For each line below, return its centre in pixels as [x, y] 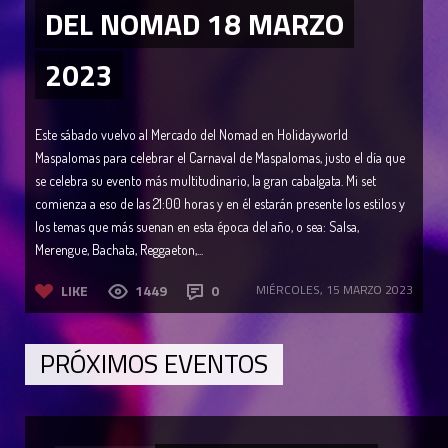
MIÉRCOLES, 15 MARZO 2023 [334, 289]
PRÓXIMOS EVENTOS [154, 363]
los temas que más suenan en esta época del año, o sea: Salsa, [197, 226]
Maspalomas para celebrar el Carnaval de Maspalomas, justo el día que [220, 157]
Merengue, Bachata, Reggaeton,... [119, 249]
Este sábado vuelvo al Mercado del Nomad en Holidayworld [191, 134]
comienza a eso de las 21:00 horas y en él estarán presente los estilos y [220, 203]
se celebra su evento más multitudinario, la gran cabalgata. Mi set [205, 180]
